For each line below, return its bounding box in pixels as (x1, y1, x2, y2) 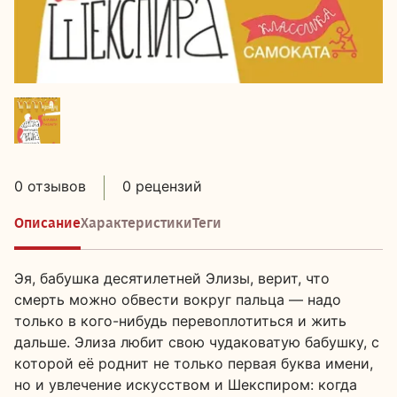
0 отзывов (14, 177, 86, 195)
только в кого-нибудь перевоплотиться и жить (14, 312, 346, 330)
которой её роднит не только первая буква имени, (14, 354, 373, 372)
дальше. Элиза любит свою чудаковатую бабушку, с (14, 333, 379, 351)
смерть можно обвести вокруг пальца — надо (14, 291, 341, 308)
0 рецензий (122, 177, 202, 195)
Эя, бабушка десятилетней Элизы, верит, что (14, 269, 330, 287)
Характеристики (81, 214, 192, 231)
